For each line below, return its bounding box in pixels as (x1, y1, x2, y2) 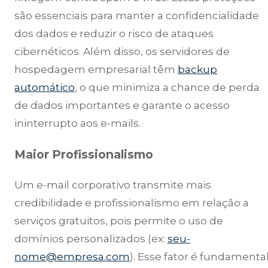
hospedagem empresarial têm (14, 63, 178, 76)
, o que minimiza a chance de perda (75, 81, 260, 94)
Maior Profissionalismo (14, 147, 153, 162)
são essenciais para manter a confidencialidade (14, 10, 259, 22)
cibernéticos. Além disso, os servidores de (14, 45, 230, 58)
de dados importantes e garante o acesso (14, 99, 230, 112)
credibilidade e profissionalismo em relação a (14, 196, 249, 209)
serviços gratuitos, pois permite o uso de (14, 214, 223, 227)
